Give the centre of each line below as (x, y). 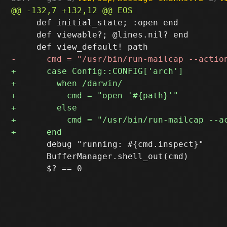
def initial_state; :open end (95, 22)
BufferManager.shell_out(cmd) (100, 156)
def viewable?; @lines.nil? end (100, 34)
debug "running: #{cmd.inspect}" (108, 144)
